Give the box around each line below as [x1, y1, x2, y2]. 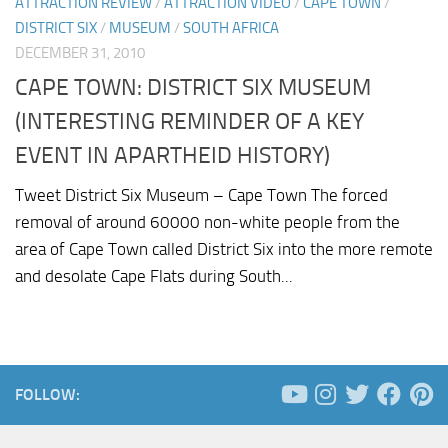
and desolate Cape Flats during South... [15, 266, 293, 287]
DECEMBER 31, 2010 [15, 43, 145, 62]
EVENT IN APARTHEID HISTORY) [15, 141, 330, 170]
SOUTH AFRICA [183, 18, 279, 37]
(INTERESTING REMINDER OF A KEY [15, 107, 364, 136]
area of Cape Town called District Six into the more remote [15, 239, 433, 260]
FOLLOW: [15, 385, 80, 405]
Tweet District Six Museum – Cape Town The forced [15, 185, 388, 206]
